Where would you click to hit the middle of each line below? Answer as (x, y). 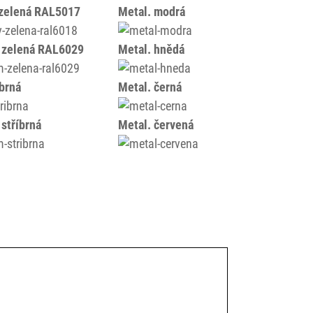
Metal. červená (156, 125)
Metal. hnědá (152, 49)
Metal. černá (150, 87)
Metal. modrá (152, 12)
